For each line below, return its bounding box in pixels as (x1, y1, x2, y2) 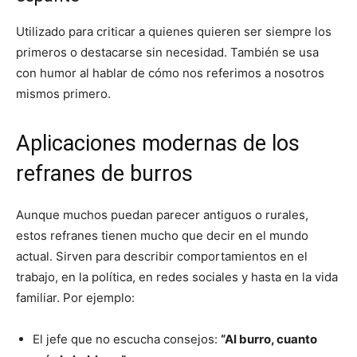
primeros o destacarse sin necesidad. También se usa (16, 45, 319, 61)
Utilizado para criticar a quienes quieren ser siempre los (16, 24, 331, 40)
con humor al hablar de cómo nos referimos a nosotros (16, 65, 324, 81)
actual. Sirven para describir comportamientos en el (16, 249, 308, 265)
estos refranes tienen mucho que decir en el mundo (16, 228, 308, 244)
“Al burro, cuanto (221, 331, 317, 347)
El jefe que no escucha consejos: (33, 331, 221, 347)
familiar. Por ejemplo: (16, 290, 135, 306)
